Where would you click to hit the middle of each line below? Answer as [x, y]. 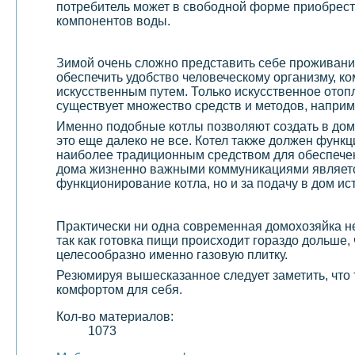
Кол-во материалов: [115, 316]
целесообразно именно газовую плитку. [172, 254]
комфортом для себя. [119, 289]
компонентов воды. [113, 21]
